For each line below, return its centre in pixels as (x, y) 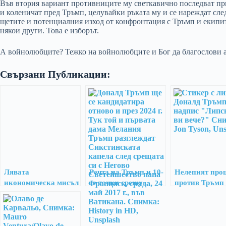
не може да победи (37, 193)
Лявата (17, 172)
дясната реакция (34, 203)
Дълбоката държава (124, 193)
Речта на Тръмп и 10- (126, 172)
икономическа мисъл (41, 182)
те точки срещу (116, 182)
